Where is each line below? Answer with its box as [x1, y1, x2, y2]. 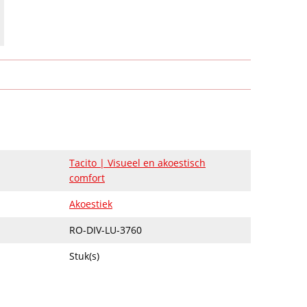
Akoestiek [69, 197, 112, 210]
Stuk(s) [69, 249, 99, 262]
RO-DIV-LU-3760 [69, 223, 142, 236]
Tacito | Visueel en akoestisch [69, 156, 206, 169]
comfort [69, 171, 105, 184]
